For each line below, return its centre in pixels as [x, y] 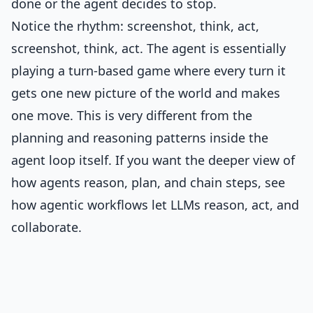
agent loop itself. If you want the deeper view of [153, 160]
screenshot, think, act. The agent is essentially [148, 48]
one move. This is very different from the [132, 115]
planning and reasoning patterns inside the [140, 138]
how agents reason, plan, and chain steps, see [148, 182]
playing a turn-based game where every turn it [148, 71]
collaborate [45, 227]
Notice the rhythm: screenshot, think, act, [135, 26]
